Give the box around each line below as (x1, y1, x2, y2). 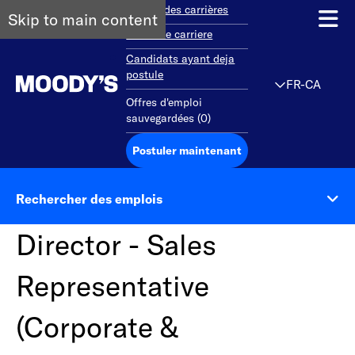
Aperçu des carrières (126, 2, 229, 17)
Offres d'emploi (126, 95, 203, 109)
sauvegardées (126, 111, 195, 125)
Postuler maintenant (132, 143, 242, 158)
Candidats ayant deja (126, 52, 235, 66)
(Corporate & (16, 309, 178, 345)
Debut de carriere (126, 27, 213, 41)
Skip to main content (8, 10, 158, 29)
